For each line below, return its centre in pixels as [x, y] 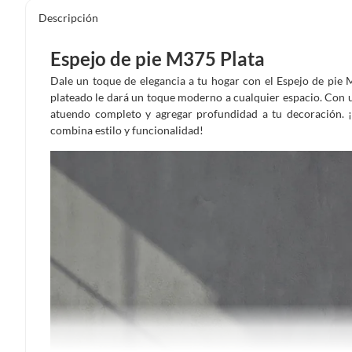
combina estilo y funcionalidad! [127, 130]
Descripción [68, 18]
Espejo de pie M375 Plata [158, 58]
